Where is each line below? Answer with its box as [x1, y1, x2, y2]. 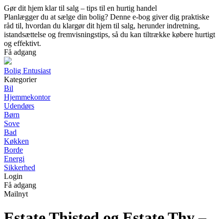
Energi [4, 154, 24, 163]
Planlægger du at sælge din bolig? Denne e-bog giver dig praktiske [4, 13, 209, 21]
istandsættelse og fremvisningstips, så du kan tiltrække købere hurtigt [4, 30, 215, 39]
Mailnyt [4, 190, 28, 198]
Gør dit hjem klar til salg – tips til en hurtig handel [4, 4, 157, 12]
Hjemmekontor [4, 93, 50, 101]
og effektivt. [4, 39, 41, 47]
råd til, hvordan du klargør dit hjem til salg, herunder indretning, [4, 22, 200, 30]
